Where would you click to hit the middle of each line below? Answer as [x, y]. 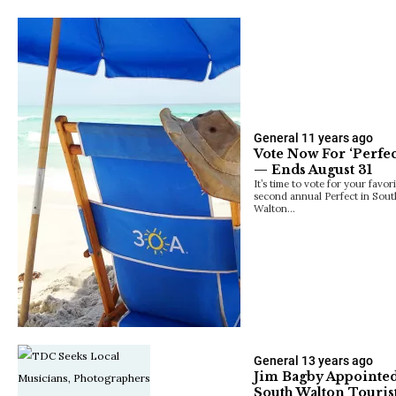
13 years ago [337, 360]
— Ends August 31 [313, 169]
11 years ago [337, 137]
